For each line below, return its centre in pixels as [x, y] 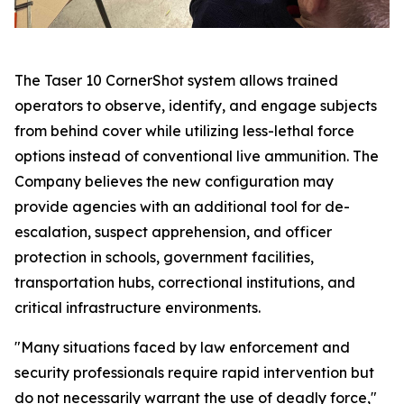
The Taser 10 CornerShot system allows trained [176, 80]
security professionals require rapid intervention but [194, 372]
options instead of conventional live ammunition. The [197, 156]
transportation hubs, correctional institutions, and [185, 282]
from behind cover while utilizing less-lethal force [184, 131]
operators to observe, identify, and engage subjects [196, 106]
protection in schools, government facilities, [164, 257]
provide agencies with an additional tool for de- [182, 207]
